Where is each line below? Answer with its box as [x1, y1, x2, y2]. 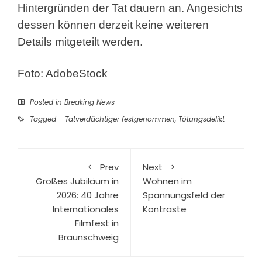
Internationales [53, 203, 119, 216]
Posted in [27, 97, 64, 108]
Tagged [27, 114, 58, 125]
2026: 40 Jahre [57, 189, 119, 202]
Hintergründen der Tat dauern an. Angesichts [18, 2, 243, 15]
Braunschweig [58, 231, 119, 244]
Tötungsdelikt [178, 114, 225, 125]
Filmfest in [75, 217, 119, 230]
